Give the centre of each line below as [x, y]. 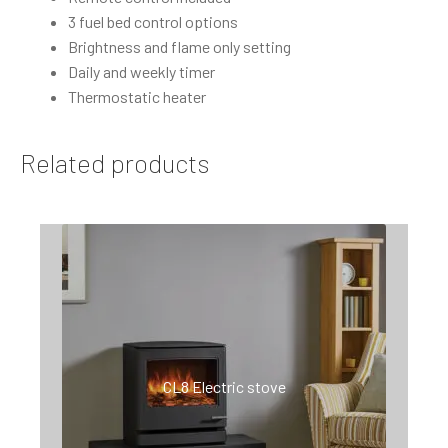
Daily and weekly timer [141, 71]
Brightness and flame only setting [179, 46]
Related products [115, 163]
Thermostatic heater [137, 96]
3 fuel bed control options [153, 21]
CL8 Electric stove [224, 386]
